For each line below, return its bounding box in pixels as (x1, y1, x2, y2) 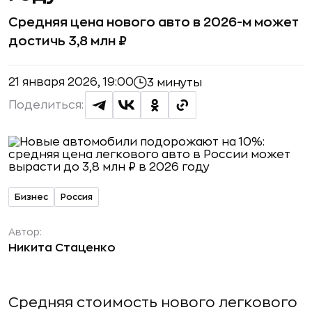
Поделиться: (8, 100, 84, 111)
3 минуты (147, 77, 202, 88)
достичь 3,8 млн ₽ (8, 35, 127, 47)
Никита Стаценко (8, 242, 116, 253)
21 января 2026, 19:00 (8, 77, 134, 88)
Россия (61, 192, 93, 201)
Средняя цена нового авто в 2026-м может (8, 16, 299, 29)
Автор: (8, 227, 42, 237)
